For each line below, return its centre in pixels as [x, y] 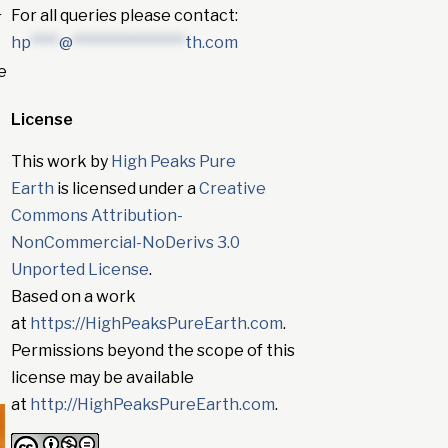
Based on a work [73, 297]
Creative [232, 189]
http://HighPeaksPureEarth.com [152, 405]
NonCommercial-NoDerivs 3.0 [125, 243]
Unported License [79, 270]
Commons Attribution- [96, 216]
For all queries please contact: [124, 16]
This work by [60, 162]
